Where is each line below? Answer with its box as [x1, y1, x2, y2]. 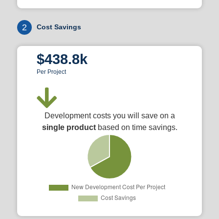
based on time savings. [95, 123, 177, 131]
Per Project [37, 69, 66, 75]
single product [42, 123, 96, 131]
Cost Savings [37, 23, 81, 31]
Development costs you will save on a [44, 111, 175, 120]
